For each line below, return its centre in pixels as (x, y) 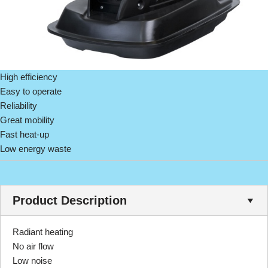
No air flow (33, 246)
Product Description (70, 200)
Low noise (32, 261)
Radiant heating (43, 232)
